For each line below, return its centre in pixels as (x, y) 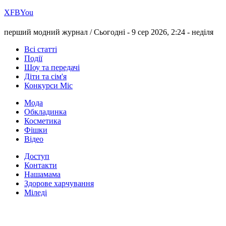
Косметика (43, 121)
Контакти (41, 165)
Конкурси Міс (48, 86)
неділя (203, 32)
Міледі (36, 193)
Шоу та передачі (52, 68)
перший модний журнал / (49, 32)
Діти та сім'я (45, 77)
